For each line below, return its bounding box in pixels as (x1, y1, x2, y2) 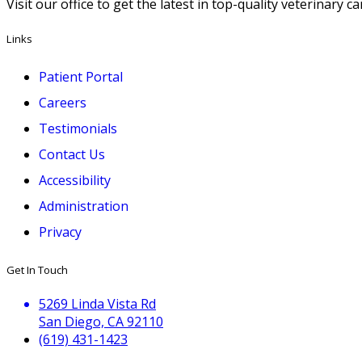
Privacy (39, 222, 82, 241)
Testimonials (39, 119, 117, 137)
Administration (39, 196, 128, 215)
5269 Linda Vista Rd (39, 295, 156, 314)
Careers (39, 93, 86, 112)
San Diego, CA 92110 (39, 313, 163, 331)
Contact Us (39, 145, 105, 163)
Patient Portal (39, 67, 123, 86)
